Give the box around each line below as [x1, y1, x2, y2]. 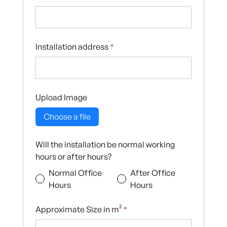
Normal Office [48, 167, 102, 178]
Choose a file [43, 111, 91, 122]
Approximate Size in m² [35, 204, 123, 214]
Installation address [35, 41, 110, 52]
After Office [130, 167, 176, 178]
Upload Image [35, 92, 87, 102]
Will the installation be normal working [35, 139, 175, 149]
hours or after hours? [35, 151, 111, 162]
